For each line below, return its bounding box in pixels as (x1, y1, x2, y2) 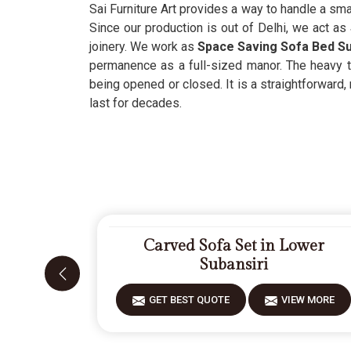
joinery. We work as (89, 39, 198, 54)
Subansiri (199, 255, 268, 274)
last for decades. (89, 96, 182, 110)
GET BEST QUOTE (149, 294, 230, 306)
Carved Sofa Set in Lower (143, 237, 324, 255)
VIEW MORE (281, 294, 335, 306)
